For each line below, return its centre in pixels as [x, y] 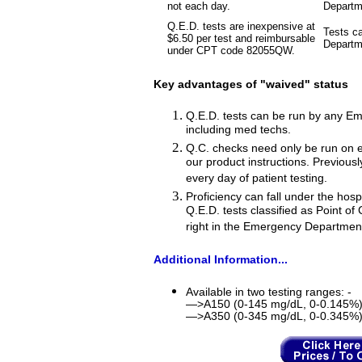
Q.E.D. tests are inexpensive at [241, 27]
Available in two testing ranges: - [269, 292]
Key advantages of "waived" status [251, 84]
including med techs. [238, 131]
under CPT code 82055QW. [231, 51]
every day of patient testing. [257, 179]
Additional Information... [221, 260]
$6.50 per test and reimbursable [241, 39]
